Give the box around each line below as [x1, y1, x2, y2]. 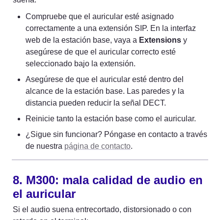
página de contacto [64, 142, 131, 151]
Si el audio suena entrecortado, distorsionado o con [13, 205, 192, 214]
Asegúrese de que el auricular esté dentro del [26, 75, 184, 84]
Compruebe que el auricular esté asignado [26, 12, 174, 21]
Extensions [139, 36, 181, 45]
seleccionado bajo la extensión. [26, 59, 136, 68]
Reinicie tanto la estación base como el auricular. [26, 114, 196, 123]
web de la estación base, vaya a [26, 36, 139, 45]
